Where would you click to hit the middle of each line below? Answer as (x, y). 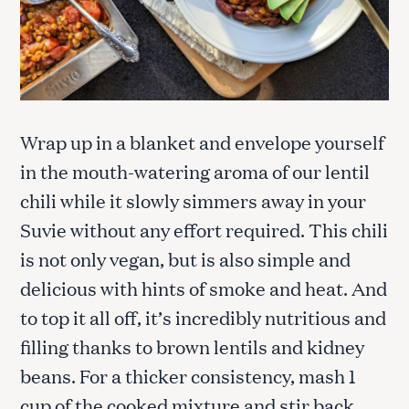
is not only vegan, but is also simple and (185, 259)
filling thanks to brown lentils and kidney (192, 346)
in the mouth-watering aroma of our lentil (195, 171)
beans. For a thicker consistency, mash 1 (188, 376)
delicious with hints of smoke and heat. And (204, 288)
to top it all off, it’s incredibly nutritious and (203, 317)
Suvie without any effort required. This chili (204, 230)
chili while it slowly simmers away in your (193, 200)
